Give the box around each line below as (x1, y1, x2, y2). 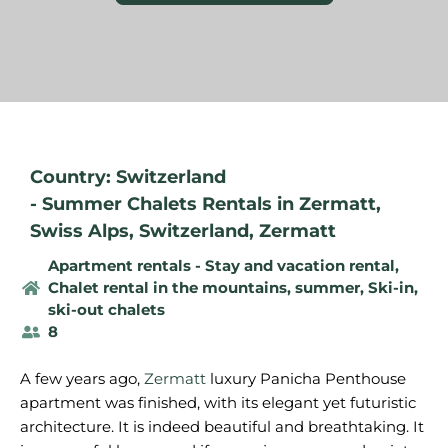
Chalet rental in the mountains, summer (47, 278, 360, 297)
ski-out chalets (47, 300, 165, 319)
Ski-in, (367, 278, 418, 297)
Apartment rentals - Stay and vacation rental (47, 256, 395, 275)
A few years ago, (20, 369, 144, 388)
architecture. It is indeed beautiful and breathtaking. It (20, 417, 424, 436)
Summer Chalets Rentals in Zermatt (42, 193, 376, 215)
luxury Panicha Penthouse (206, 369, 406, 388)
